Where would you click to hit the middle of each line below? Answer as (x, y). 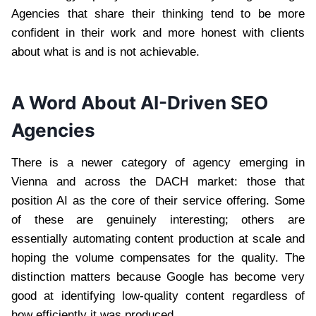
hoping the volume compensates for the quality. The (158, 257)
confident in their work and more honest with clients (158, 32)
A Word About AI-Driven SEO (140, 102)
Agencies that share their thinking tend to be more (158, 13)
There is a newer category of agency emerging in (158, 162)
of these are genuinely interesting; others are (158, 219)
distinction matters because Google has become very (158, 276)
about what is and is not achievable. (105, 51)
